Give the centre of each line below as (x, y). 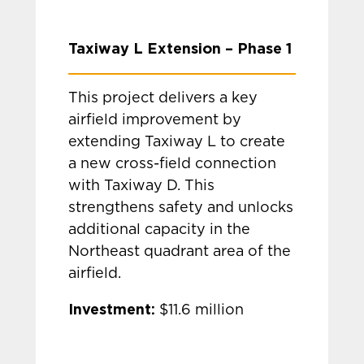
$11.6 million (200, 310)
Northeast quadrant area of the (180, 252)
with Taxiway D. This (142, 186)
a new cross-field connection (173, 164)
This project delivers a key (163, 98)
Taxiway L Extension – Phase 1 (180, 48)
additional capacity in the (160, 230)
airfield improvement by (155, 120)
